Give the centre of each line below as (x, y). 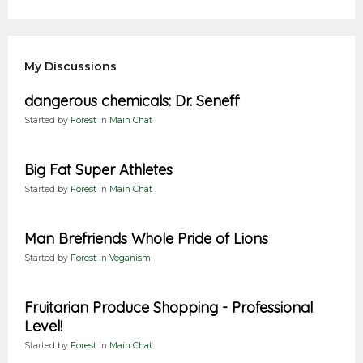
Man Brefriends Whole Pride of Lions (146, 239)
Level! (43, 327)
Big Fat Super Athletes (98, 170)
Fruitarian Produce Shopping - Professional (169, 308)
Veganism (130, 258)
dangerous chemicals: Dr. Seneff (132, 101)
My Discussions (70, 67)
